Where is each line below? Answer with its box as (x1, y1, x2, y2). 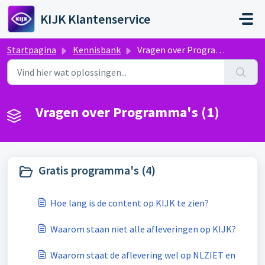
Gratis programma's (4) (38, 163, 156, 177)
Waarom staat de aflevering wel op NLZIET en (50, 249, 235, 261)
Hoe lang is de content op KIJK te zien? (50, 197, 209, 209)
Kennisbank (73, 44, 121, 56)
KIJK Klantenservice (40, 11, 150, 27)
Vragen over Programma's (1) (35, 103, 219, 121)
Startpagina (7, 44, 56, 56)
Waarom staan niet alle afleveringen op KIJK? (50, 223, 236, 235)
